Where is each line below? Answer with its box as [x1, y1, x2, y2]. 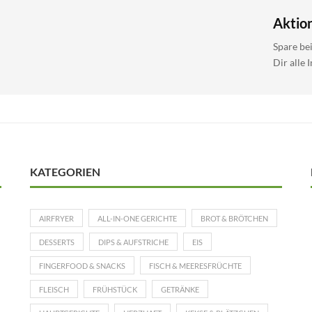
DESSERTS [38, 237, 75, 247]
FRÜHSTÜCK [92, 284, 137, 294]
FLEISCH [38, 284, 69, 294]
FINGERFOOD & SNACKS [38, 260, 125, 270]
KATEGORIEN [29, 164, 100, 178]
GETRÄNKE [160, 284, 199, 294]
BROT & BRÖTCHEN [200, 213, 268, 223]
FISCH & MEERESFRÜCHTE [148, 260, 242, 270]
